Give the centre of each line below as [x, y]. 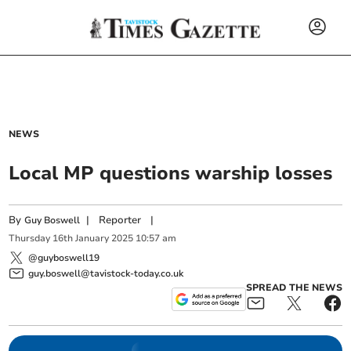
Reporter [120, 220]
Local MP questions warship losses [171, 173]
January [92, 239]
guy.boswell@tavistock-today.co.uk [106, 273]
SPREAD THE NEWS [294, 287]
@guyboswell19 [64, 257]
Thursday [30, 239]
